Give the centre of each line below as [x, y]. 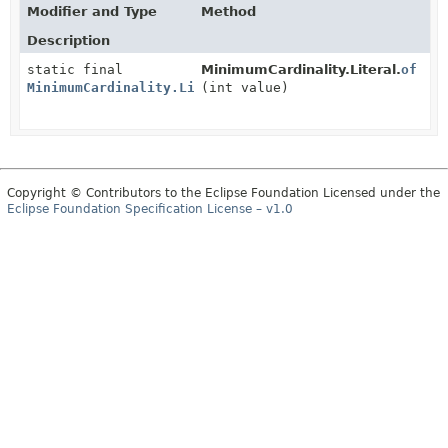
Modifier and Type [92, 11]
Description [68, 40]
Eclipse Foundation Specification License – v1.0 [150, 209]
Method [229, 11]
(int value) [245, 87]
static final [75, 69]
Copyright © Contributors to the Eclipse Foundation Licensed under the [223, 193]
